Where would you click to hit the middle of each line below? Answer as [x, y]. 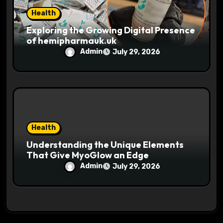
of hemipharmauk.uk [72, 41]
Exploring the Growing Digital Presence [111, 30]
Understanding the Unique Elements [105, 145]
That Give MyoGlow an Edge [88, 155]
